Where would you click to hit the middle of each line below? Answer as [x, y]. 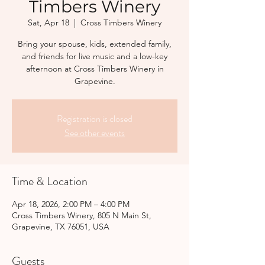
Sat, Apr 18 [49, 22]
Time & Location [50, 181]
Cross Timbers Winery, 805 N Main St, [82, 215]
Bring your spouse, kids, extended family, [95, 44]
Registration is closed [95, 119]
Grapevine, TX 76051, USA [61, 227]
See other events [95, 133]
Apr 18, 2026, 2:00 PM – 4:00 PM [71, 204]
